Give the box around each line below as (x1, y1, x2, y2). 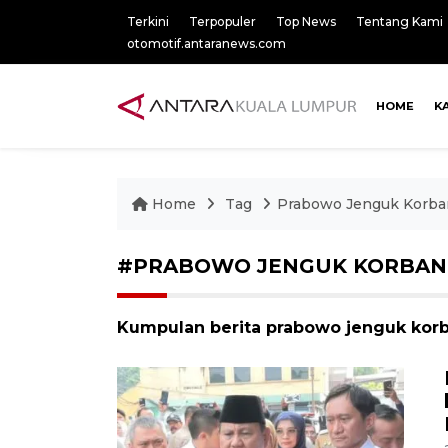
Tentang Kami (356, 14, 443, 29)
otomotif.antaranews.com (127, 36, 286, 51)
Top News (276, 14, 336, 29)
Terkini (127, 14, 169, 29)
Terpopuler (189, 14, 256, 29)
